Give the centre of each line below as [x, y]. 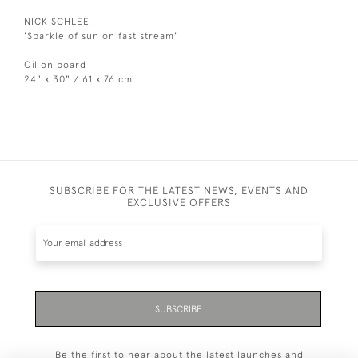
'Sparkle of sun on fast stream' [101, 36]
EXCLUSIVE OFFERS [179, 202]
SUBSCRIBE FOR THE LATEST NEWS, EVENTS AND [179, 190]
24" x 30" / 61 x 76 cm [78, 79]
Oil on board [55, 64]
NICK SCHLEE [57, 21]
